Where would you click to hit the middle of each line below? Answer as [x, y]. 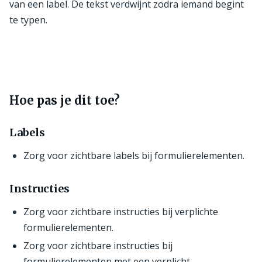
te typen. [28, 20]
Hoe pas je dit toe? [65, 100]
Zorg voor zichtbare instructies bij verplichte [121, 211]
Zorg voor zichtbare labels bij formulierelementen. [134, 155]
